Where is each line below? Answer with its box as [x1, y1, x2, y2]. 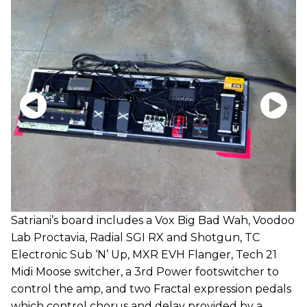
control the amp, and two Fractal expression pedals [11, 282, 291, 296]
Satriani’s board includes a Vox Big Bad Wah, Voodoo [11, 214, 295, 228]
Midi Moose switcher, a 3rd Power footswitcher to [11, 265, 279, 279]
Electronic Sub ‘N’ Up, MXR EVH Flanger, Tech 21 [11, 248, 277, 262]
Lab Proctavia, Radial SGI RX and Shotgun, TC [11, 231, 260, 245]
